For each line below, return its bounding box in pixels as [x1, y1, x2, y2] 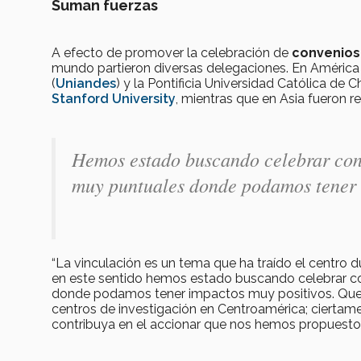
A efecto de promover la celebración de [52, 45, 292, 61]
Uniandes [56, 76, 116, 92]
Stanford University [52, 91, 176, 107]
